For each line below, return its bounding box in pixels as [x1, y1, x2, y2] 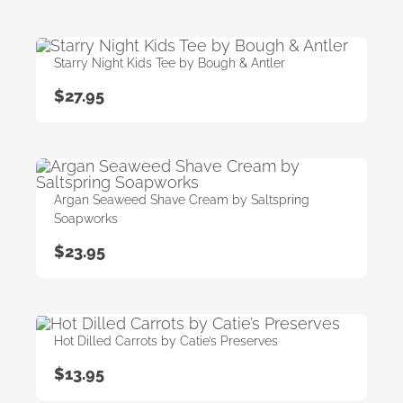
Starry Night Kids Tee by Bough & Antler [54, 56, 285, 71]
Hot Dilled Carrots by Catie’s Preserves [54, 333, 278, 348]
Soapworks [54, 211, 118, 227]
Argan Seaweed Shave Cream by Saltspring [54, 193, 309, 208]
